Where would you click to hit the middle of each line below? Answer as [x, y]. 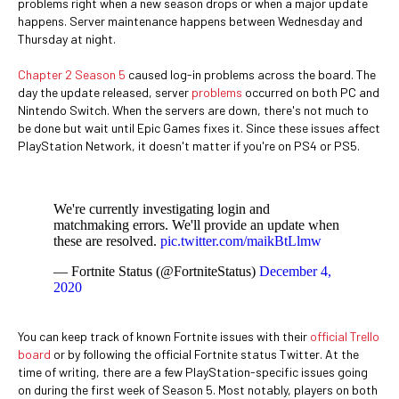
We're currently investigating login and [162, 209]
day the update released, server [105, 92]
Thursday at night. [67, 39]
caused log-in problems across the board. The [251, 74]
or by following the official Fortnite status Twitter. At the [205, 354]
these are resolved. [107, 241]
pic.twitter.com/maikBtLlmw [241, 241]
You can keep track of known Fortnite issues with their [164, 336]
